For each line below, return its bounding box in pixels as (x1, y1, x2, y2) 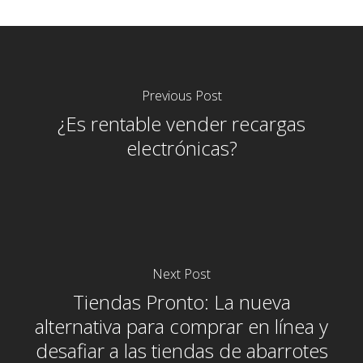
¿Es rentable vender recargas (58, 110, 305, 138)
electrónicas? (126, 135, 237, 162)
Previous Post (141, 87, 222, 105)
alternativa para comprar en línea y (35, 313, 328, 340)
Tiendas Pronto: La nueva (72, 288, 291, 316)
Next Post (152, 265, 211, 284)
